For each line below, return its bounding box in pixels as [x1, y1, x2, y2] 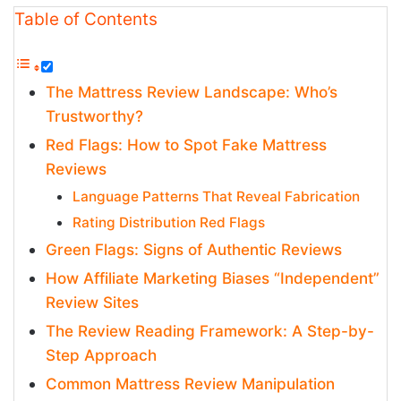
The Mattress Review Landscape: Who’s [46, 82, 337, 101]
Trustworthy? [46, 107, 143, 125]
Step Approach [46, 346, 157, 364]
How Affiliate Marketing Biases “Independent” [46, 269, 380, 287]
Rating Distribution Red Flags [73, 214, 265, 231]
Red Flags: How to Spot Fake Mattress [46, 135, 327, 154]
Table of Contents [14, 9, 158, 30]
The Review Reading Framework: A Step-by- [46, 321, 374, 340]
